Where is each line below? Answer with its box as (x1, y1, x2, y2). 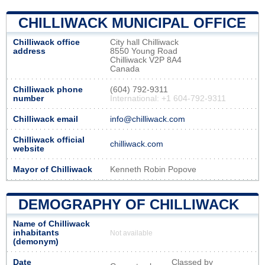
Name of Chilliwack (13, 219, 90, 228)
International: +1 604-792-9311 (110, 93, 226, 103)
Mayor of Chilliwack (13, 164, 92, 174)
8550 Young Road (110, 46, 177, 56)
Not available (110, 229, 153, 237)
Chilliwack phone (13, 85, 83, 94)
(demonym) (13, 237, 59, 246)
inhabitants (13, 228, 59, 237)
